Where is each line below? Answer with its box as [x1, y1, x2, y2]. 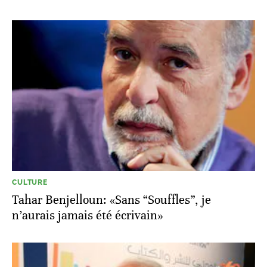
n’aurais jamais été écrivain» [12, 208, 163, 223]
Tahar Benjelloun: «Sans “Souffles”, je [12, 193, 211, 208]
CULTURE [12, 178, 48, 187]
